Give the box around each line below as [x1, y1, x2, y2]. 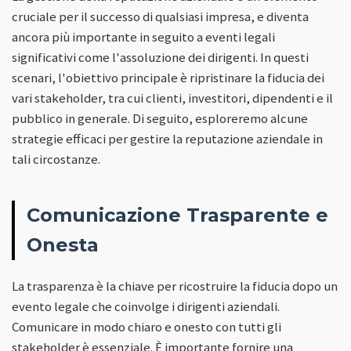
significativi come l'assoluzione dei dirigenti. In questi [12, 48, 309, 66]
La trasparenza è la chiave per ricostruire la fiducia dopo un [12, 277, 338, 295]
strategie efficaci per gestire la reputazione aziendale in [12, 129, 323, 147]
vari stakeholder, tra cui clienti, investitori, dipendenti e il [12, 89, 333, 107]
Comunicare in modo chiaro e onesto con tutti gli [12, 317, 281, 335]
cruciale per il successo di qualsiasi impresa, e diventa [12, 7, 309, 25]
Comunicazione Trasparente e [27, 203, 328, 226]
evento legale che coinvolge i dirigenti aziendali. [12, 297, 280, 315]
